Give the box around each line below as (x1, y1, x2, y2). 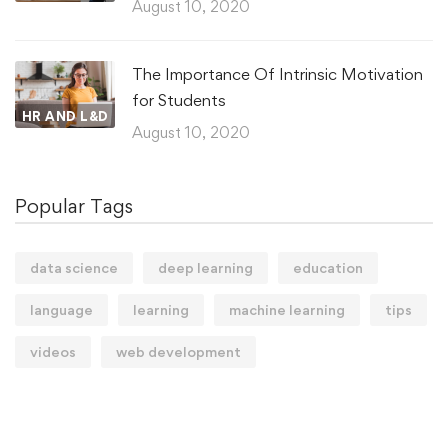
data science (30, 259, 118, 277)
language (30, 301, 93, 319)
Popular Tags (15, 194, 133, 219)
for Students (132, 90, 226, 111)
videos (30, 343, 76, 361)
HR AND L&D (21, 107, 109, 124)
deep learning (158, 259, 253, 277)
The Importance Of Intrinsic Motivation (132, 64, 423, 85)
